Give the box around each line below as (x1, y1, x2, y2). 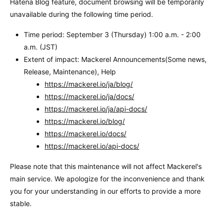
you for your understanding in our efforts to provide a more (10, 187, 201, 196)
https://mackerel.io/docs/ (45, 129, 126, 138)
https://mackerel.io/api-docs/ (45, 142, 139, 151)
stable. (10, 199, 32, 208)
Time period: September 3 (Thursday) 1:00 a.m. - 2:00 (24, 30, 201, 39)
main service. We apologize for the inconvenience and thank (10, 174, 205, 183)
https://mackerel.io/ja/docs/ (45, 92, 134, 101)
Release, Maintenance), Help (24, 67, 116, 76)
